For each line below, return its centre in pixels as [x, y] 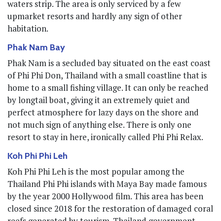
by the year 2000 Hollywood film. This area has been [105, 196]
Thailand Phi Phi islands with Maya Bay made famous [107, 184]
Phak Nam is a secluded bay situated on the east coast [109, 63]
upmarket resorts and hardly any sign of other [95, 16]
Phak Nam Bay [36, 47]
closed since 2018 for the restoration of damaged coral [110, 208]
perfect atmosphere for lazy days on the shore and [103, 112]
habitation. [28, 28]
